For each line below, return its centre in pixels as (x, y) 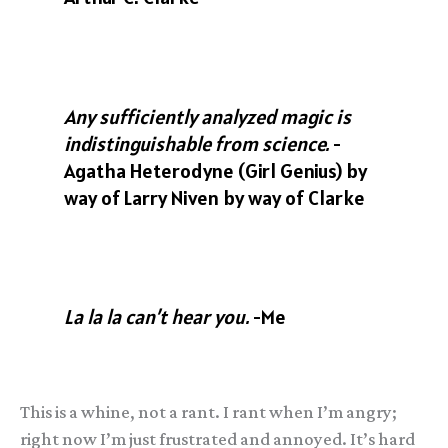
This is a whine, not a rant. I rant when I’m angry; (208, 412)
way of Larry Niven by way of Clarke (215, 197)
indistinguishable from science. (197, 143)
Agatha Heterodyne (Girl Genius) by (216, 170)
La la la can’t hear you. (157, 316)
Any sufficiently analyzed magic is (208, 116)
